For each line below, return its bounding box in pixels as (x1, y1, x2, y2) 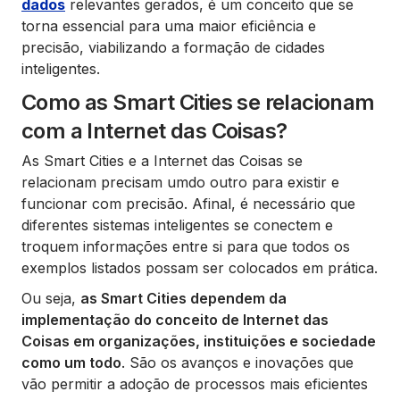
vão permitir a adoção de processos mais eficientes (21, 375, 368, 394)
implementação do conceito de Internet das (21, 311, 329, 329)
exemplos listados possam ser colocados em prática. (21, 259, 378, 278)
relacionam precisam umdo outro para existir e (21, 173, 339, 192)
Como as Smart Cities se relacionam (21, 89, 375, 116)
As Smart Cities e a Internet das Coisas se (21, 152, 303, 171)
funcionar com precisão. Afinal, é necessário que (21, 195, 355, 213)
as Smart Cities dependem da (80, 289, 287, 308)
